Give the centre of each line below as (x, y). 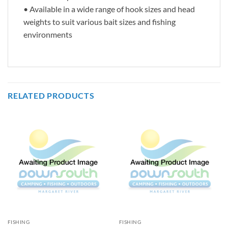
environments (48, 35)
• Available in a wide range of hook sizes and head (109, 9)
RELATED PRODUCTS (51, 96)
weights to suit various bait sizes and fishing (99, 22)
